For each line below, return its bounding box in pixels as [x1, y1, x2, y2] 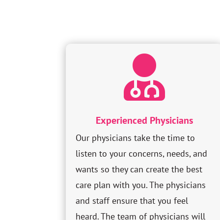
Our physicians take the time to [76, 132, 195, 144]
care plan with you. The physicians [76, 179, 206, 191]
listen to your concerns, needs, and [76, 148, 208, 160]
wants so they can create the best [76, 164, 203, 175]
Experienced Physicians [95, 114, 193, 127]
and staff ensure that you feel [76, 195, 189, 207]
